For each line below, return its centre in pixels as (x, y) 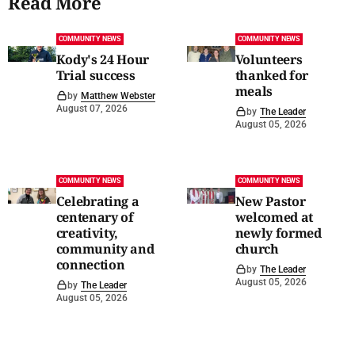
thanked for (272, 75)
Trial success (95, 75)
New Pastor (270, 201)
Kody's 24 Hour (103, 59)
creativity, (87, 233)
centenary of (95, 217)
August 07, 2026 (92, 108)
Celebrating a (97, 201)
